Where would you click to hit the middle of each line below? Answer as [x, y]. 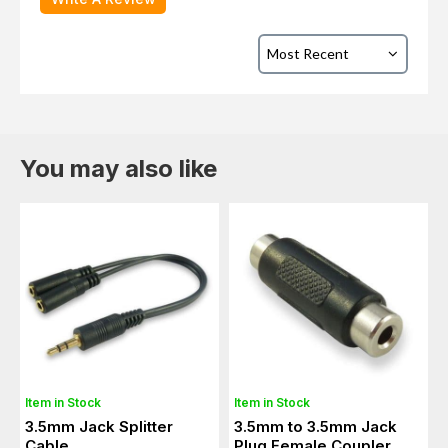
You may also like [118, 168]
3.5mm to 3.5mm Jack [315, 426]
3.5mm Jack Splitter [99, 426]
